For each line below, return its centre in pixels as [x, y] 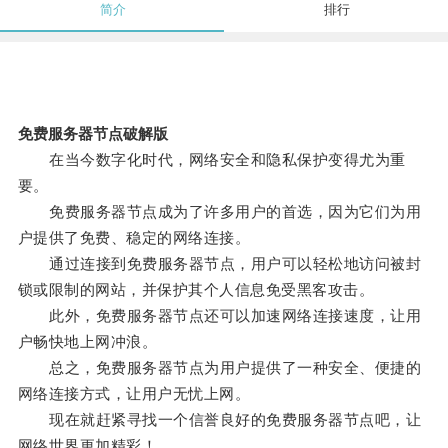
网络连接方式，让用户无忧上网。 [134, 394]
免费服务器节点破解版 [92, 134]
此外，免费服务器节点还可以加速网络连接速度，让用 [219, 316]
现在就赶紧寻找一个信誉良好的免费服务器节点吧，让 [219, 420]
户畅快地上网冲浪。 [87, 342]
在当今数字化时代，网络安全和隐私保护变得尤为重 [211, 160]
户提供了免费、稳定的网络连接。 [134, 238]
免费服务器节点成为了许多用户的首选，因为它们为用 [219, 212]
